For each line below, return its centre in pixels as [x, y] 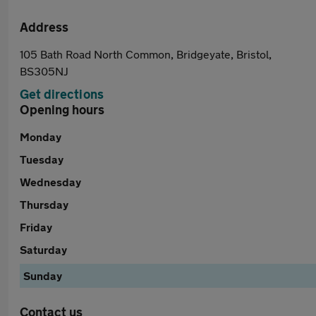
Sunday [43, 275]
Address [44, 27]
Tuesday [42, 159]
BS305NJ [44, 71]
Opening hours [62, 109]
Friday [36, 227]
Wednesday [50, 182]
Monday [41, 136]
